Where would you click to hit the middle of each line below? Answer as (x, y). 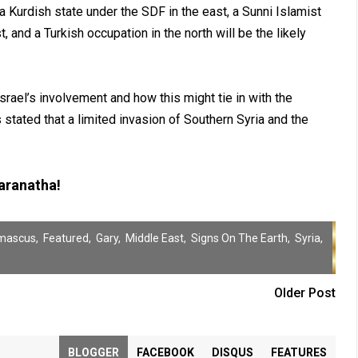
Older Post (304, 293)
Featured (66, 238)
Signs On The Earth (239, 238)
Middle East (154, 238)
